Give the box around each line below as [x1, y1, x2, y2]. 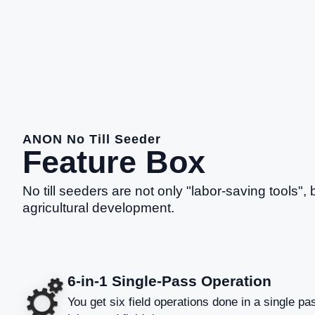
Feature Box [22, 144, 205, 179]
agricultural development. [22, 200, 174, 215]
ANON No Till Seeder [22, 132, 161, 146]
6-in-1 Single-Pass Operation [67, 273, 271, 289]
